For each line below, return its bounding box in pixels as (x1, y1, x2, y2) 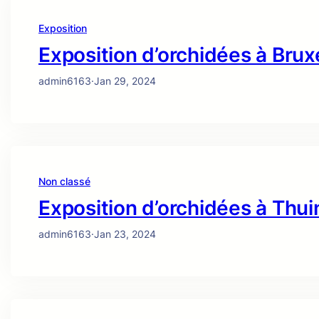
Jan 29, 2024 (94, 75, 156, 88)
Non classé (38, 175, 90, 188)
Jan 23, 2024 (94, 228, 156, 241)
